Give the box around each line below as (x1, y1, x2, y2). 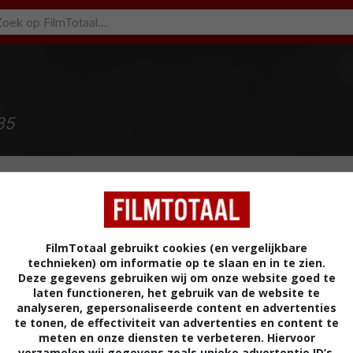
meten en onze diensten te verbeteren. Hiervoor (38, 330, 315, 345)
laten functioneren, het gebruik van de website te (33, 285, 320, 300)
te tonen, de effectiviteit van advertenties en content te (14, 315, 339, 330)
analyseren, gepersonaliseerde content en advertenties (17, 300, 336, 315)
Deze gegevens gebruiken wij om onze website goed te (17, 270, 336, 285)
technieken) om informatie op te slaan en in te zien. (28, 255, 325, 270)
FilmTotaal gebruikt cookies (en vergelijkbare (46, 240, 307, 255)
